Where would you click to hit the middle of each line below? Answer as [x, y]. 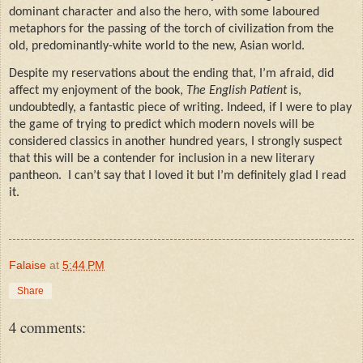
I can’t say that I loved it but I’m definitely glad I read [207, 176]
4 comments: [47, 327]
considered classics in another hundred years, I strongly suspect [175, 142]
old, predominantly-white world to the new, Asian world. [157, 46]
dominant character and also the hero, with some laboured [164, 12]
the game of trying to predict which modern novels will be [162, 125]
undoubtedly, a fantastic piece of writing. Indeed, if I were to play [180, 108]
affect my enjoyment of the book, [98, 91]
